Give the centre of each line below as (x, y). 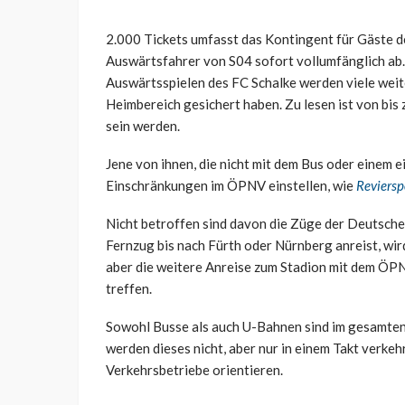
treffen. (129, 289)
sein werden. (143, 126)
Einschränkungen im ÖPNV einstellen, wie (231, 186)
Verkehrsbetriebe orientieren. (194, 370)
